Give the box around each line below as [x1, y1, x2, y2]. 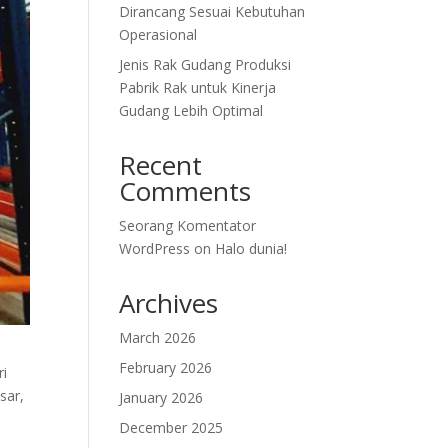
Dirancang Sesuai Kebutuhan [119, 2, 306, 21]
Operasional [119, 25, 198, 44]
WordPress [119, 239, 191, 258]
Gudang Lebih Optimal [119, 101, 264, 120]
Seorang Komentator [119, 216, 257, 235]
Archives [119, 285, 219, 321]
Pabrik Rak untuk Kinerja [119, 78, 277, 97]
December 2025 [119, 418, 224, 437]
